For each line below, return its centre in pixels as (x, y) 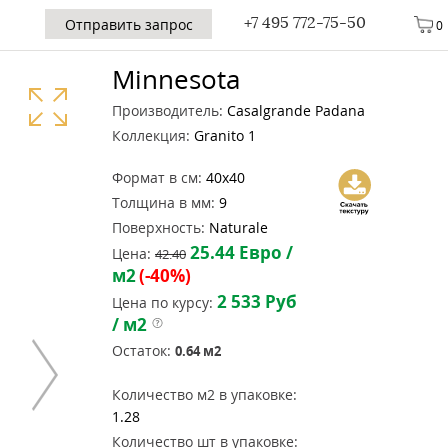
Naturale (236, 227)
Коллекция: (151, 135)
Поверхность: (158, 227)
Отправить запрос (128, 24)
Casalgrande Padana (294, 110)
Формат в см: (157, 177)
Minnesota (176, 79)
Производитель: (167, 110)
